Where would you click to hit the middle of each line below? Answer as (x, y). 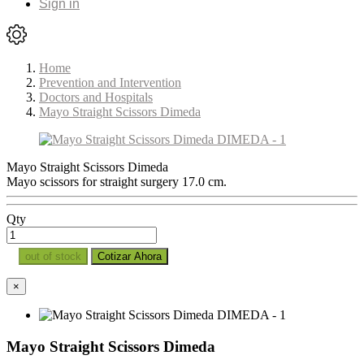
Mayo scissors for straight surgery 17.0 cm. (117, 182)
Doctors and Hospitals (96, 97)
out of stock (53, 256)
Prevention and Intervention (110, 82)
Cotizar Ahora (130, 256)
